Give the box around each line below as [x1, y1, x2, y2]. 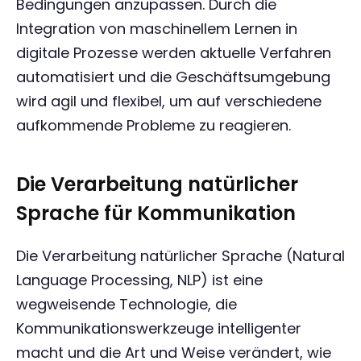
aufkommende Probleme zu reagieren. [16, 115, 291, 135]
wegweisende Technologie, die [16, 294, 237, 314]
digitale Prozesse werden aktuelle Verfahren [16, 43, 331, 63]
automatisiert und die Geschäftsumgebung [16, 67, 330, 87]
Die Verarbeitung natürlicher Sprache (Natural [16, 246, 345, 266]
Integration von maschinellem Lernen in [16, 19, 297, 39]
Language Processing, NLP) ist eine [16, 270, 263, 290]
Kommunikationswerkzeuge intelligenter [16, 318, 301, 338]
